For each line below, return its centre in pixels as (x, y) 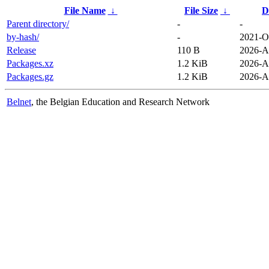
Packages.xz (30, 63)
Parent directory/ (38, 23)
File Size (201, 10)
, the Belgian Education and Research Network (120, 101)
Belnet (19, 101)
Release (21, 50)
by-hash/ (23, 37)
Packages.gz (30, 76)
